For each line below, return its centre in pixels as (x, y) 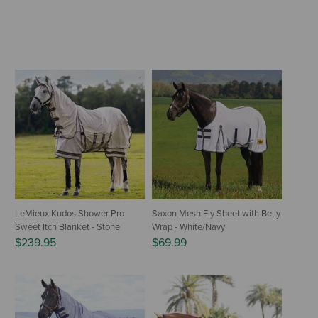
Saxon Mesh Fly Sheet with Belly (216, 213)
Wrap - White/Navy (188, 227)
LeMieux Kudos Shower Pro (70, 213)
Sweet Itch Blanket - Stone (67, 227)
